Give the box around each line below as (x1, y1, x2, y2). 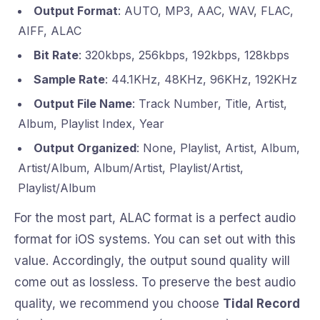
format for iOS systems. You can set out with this (14, 232, 296, 247)
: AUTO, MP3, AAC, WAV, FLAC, (118, 4, 294, 19)
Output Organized (34, 141, 136, 156)
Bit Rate (34, 48, 79, 63)
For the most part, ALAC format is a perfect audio (14, 211, 296, 226)
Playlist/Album (18, 181, 96, 196)
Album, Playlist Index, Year (18, 116, 164, 131)
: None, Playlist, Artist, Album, (136, 141, 300, 156)
